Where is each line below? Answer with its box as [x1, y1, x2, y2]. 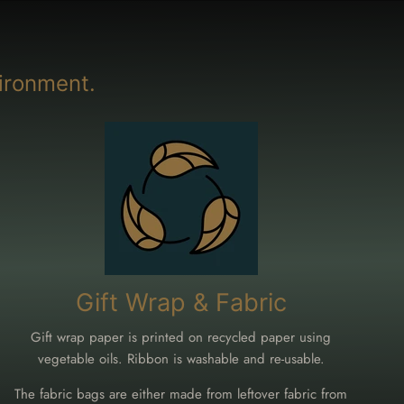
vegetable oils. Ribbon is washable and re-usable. [37, 348, 325, 369]
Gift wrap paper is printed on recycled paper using [31, 326, 332, 347]
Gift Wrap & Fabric [75, 287, 287, 317]
